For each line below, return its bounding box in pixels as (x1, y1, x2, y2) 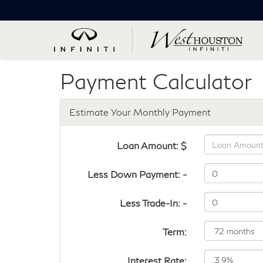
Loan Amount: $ (117, 140, 187, 151)
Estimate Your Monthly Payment (69, 106, 211, 117)
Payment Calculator (60, 68, 252, 94)
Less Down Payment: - (87, 168, 187, 180)
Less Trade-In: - (120, 197, 187, 208)
